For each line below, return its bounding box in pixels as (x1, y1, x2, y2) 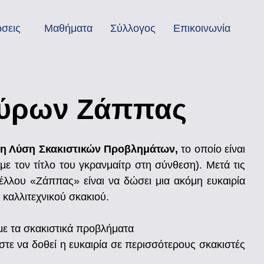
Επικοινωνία (173, 22, 230, 34)
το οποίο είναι (177, 143, 246, 155)
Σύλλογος (110, 22, 156, 34)
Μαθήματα (44, 22, 93, 34)
